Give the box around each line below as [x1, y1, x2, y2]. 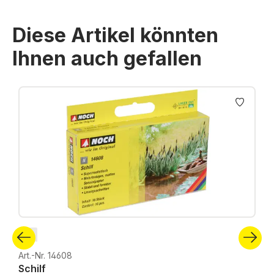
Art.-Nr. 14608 [18, 250, 72, 261]
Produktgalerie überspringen [12, 81, 145, 93]
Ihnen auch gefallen [12, 46, 202, 70]
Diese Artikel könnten [12, 23, 218, 47]
